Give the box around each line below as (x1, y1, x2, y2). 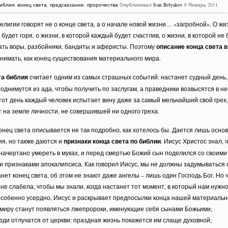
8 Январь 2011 (183, 1, 218, 8)
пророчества (87, 1, 119, 8)
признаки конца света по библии (64, 137, 161, 146)
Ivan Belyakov (153, 1, 183, 8)
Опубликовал (118, 1, 154, 8)
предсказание (50, 1, 84, 8)
